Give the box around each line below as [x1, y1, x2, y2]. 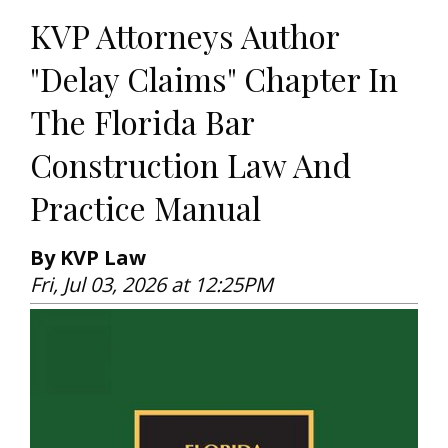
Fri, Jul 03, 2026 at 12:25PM [30, 270, 273, 298]
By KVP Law [30, 243, 146, 271]
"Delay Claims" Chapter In [30, 56, 398, 100]
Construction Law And [30, 142, 351, 186]
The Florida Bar [30, 99, 254, 143]
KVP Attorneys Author [30, 13, 339, 57]
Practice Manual [30, 185, 261, 229]
